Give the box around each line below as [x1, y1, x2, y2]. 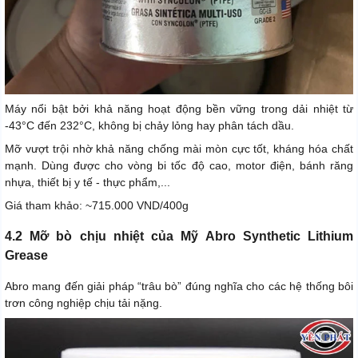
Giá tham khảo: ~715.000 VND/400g [5, 199, 189, 213]
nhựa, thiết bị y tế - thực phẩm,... [5, 176, 170, 189]
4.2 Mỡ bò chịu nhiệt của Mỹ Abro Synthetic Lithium [5, 229, 353, 244]
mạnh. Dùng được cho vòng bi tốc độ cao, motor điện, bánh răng [5, 159, 353, 173]
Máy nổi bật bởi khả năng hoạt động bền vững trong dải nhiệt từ [5, 102, 353, 116]
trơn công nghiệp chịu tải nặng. [5, 296, 162, 310]
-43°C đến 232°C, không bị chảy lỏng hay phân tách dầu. [5, 119, 294, 133]
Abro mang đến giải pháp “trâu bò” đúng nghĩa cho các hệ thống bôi [5, 280, 353, 293]
